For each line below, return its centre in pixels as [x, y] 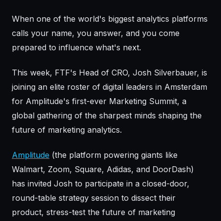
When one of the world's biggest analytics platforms [110, 19]
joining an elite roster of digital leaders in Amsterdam [110, 87]
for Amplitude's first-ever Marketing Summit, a [99, 101]
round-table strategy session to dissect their [94, 198]
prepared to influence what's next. [76, 48]
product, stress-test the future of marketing [93, 212]
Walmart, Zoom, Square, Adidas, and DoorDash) [103, 169]
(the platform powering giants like [113, 155]
